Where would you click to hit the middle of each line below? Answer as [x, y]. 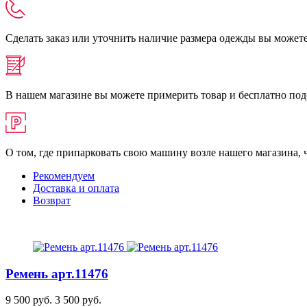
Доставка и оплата [76, 188]
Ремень [28, 273]
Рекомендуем [64, 175]
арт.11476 [80, 273]
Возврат [52, 200]
